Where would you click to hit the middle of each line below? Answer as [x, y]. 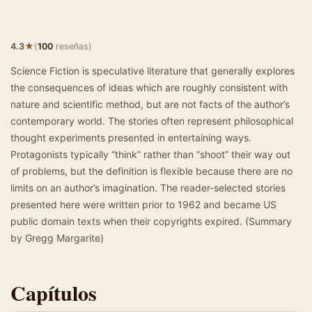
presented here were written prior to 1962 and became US [143, 204]
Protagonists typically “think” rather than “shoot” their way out [150, 154]
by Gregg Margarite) [57, 238]
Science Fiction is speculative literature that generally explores [153, 71]
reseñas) [72, 46]
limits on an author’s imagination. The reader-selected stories [148, 188]
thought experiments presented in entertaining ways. [131, 138]
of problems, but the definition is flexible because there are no [151, 171]
